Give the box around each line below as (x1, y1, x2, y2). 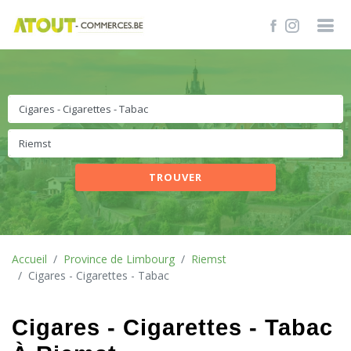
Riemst (191, 251, 226, 266)
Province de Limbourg (63, 251, 175, 266)
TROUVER (148, 170, 202, 184)
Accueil (12, 251, 47, 266)
